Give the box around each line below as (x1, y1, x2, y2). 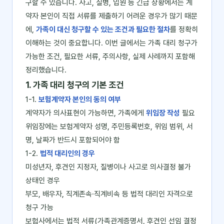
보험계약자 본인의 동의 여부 (38, 95, 121, 104)
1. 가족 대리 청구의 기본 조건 (25, 79, 123, 90)
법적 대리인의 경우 (40, 149, 95, 158)
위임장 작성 (146, 108, 180, 117)
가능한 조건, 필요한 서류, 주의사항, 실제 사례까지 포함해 (25, 52, 195, 61)
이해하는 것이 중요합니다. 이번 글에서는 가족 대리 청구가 (25, 38, 197, 47)
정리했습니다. (25, 65, 66, 74)
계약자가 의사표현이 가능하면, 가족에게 (25, 108, 146, 117)
